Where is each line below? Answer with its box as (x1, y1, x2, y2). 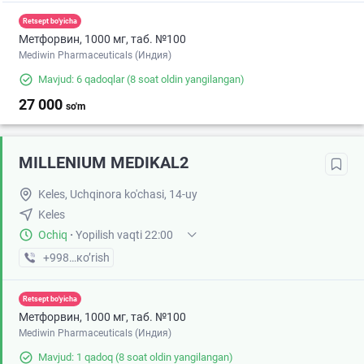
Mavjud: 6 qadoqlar (38, 73, 124, 86)
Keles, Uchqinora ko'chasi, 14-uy (38, 188, 197, 201)
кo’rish (76, 251, 110, 265)
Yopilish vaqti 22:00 (76, 228, 173, 242)
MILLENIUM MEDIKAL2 (19, 153, 188, 173)
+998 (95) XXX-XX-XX (42, 251, 153, 265)
